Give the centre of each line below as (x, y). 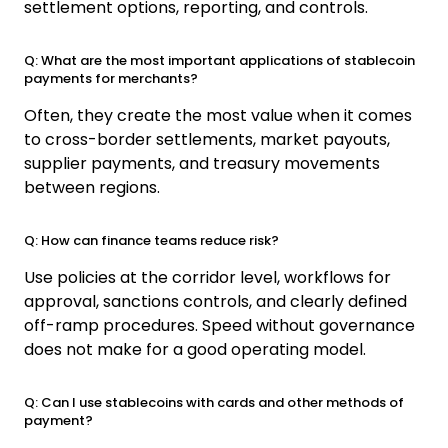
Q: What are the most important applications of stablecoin (219, 60)
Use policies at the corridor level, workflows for (207, 277)
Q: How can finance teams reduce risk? (151, 240)
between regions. (92, 187)
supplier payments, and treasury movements (202, 163)
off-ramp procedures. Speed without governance (219, 325)
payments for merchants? (111, 78)
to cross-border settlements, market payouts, (207, 139)
